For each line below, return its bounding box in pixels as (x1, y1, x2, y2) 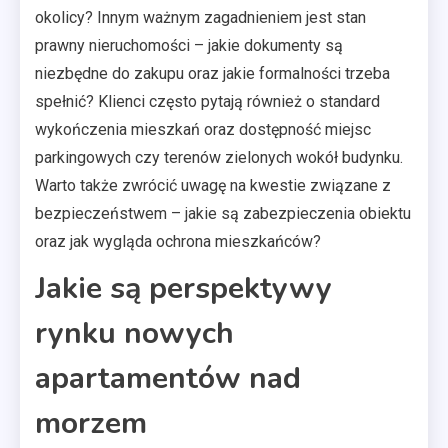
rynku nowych (35, 312, 234, 354)
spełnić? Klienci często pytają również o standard (35, 91, 380, 111)
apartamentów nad (35, 357, 301, 399)
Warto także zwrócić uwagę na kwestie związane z (35, 175, 391, 195)
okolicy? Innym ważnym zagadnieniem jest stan (35, 7, 366, 27)
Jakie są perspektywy (35, 267, 332, 309)
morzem (35, 402, 147, 444)
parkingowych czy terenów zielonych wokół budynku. (35, 147, 403, 167)
